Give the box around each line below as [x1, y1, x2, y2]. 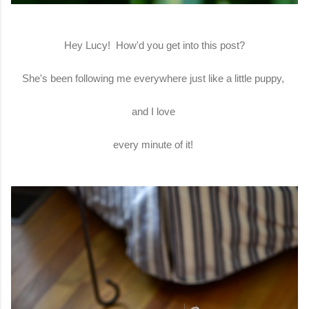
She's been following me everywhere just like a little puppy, [22, 72, 287, 84]
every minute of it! [113, 138, 196, 150]
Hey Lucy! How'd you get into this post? [61, 39, 248, 51]
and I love [131, 105, 178, 117]
